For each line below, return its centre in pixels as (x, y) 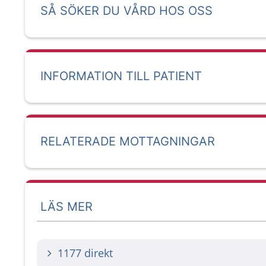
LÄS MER (66, 206)
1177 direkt (85, 253)
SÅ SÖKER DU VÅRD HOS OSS (126, 11)
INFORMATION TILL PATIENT (121, 76)
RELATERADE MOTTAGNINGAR (128, 141)
